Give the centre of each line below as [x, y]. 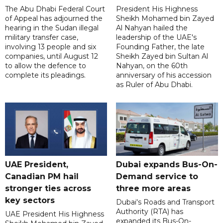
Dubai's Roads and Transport [165, 202]
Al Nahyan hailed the [152, 28]
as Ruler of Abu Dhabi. [154, 85]
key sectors [30, 200]
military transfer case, [42, 38]
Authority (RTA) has [149, 211]
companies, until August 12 [52, 56]
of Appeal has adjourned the [54, 19]
